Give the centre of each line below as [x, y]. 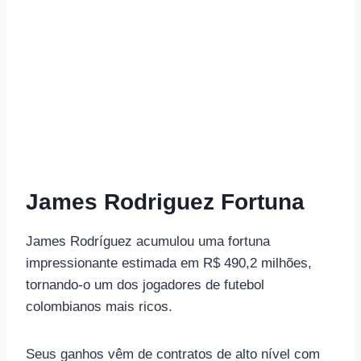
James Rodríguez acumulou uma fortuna [148, 241]
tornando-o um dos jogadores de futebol [145, 284]
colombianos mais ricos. [99, 306]
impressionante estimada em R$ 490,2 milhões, [169, 263]
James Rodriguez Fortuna [165, 201]
